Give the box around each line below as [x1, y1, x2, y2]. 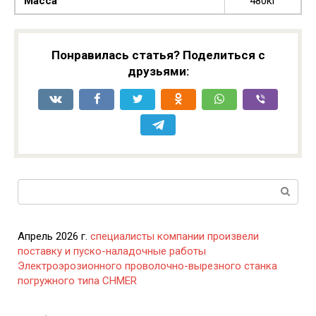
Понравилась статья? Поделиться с [51, 47, 265, 62]
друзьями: [127, 63, 189, 78]
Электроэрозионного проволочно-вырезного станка [18, 259, 277, 272]
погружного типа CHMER [18, 274, 137, 287]
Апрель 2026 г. [18, 229, 90, 243]
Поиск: [18, 179, 51, 193]
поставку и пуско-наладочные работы [18, 244, 206, 257]
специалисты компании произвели [90, 229, 259, 243]
